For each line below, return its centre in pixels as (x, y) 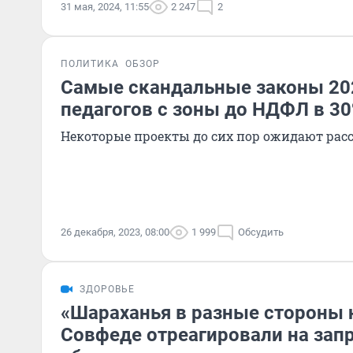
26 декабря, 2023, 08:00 (115, 232)
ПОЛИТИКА (90, 64)
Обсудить (261, 232)
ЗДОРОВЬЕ (107, 289)
